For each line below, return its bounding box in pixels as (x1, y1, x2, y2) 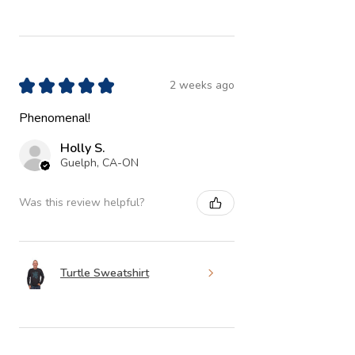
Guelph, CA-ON (60, 155, 139, 170)
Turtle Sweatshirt (60, 265, 149, 281)
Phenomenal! (19, 109, 90, 127)
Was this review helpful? (19, 195, 144, 211)
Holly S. (60, 139, 105, 157)
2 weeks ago (170, 78, 235, 94)
